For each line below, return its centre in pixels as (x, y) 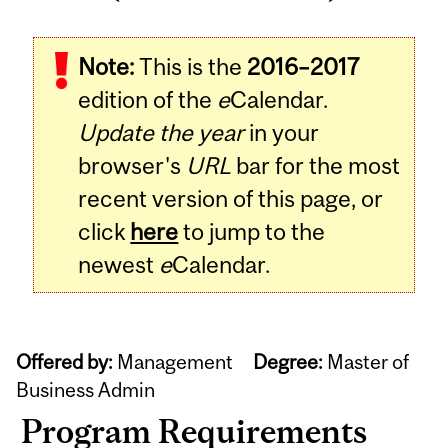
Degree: (288, 362)
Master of (366, 362)
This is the (191, 66)
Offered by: (65, 362)
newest (119, 264)
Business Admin (86, 390)
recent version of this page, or (231, 198)
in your (282, 132)
